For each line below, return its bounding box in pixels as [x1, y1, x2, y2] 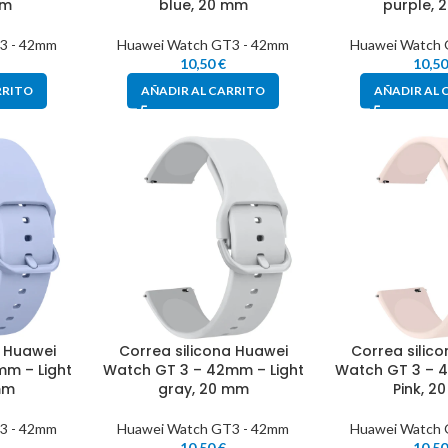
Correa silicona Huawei [118, 340, 288, 361]
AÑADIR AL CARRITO [141, 83, 266, 99]
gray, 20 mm [157, 378, 249, 399]
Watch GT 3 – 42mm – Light [102, 359, 304, 380]
